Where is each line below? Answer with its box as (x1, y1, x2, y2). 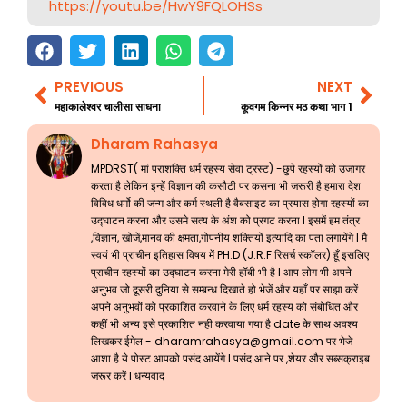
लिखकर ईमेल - (91, 333, 154, 349)
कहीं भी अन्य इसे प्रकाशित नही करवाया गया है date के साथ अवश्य (91, 315, 358, 332)
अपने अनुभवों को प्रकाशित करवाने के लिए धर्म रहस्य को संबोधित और (91, 298, 358, 314)
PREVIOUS (55, 76, 124, 96)
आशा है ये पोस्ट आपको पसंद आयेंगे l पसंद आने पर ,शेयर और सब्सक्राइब (91, 350, 370, 366)
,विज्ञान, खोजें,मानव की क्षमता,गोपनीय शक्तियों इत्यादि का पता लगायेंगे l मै (91, 229, 367, 245)
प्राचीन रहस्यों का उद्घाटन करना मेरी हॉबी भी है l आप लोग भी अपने (91, 263, 352, 280)
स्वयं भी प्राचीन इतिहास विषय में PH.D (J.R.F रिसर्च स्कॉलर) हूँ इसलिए (91, 246, 369, 263)
